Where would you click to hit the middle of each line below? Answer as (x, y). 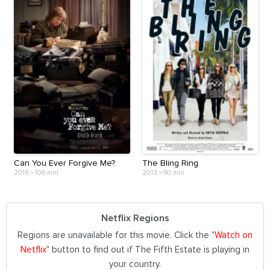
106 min (47, 172)
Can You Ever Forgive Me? (64, 163)
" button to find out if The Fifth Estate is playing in (148, 250)
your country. (135, 264)
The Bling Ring (170, 163)
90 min (174, 172)
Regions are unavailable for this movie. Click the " (116, 235)
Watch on (234, 235)
